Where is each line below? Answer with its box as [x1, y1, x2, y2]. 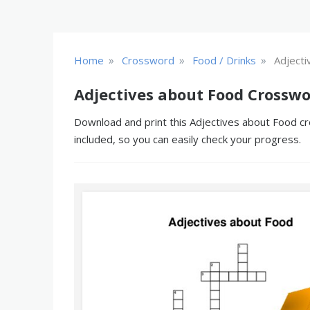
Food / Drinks [192, 53, 256, 67]
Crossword [122, 53, 174, 67]
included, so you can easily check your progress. [74, 132, 301, 146]
